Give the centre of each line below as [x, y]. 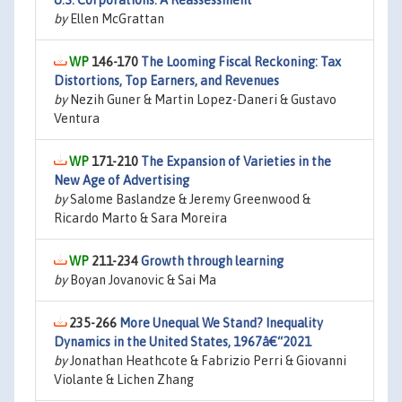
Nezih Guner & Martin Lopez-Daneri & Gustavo [202, 100]
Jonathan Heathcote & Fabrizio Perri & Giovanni [207, 361]
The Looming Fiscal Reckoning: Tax [241, 62]
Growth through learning [212, 261]
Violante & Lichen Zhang [124, 380]
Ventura [77, 118]
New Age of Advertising [122, 180]
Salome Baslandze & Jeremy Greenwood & [189, 199]
